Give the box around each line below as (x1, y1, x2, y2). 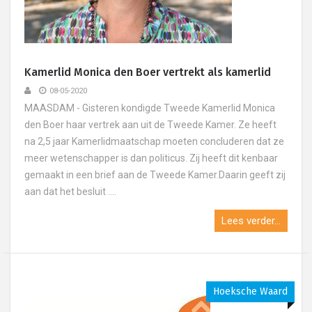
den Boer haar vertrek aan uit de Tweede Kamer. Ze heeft (24, 119, 276, 130)
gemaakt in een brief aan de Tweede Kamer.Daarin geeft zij (24, 169, 286, 180)
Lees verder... (221, 214, 281, 227)
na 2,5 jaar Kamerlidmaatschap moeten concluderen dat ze (24, 136, 284, 147)
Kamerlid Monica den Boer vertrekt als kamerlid (24, 65, 271, 79)
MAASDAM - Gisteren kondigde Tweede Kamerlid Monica (24, 102, 275, 114)
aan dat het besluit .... (24, 186, 116, 197)
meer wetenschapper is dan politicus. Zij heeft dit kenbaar (24, 153, 278, 164)
